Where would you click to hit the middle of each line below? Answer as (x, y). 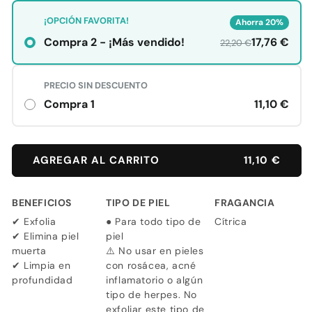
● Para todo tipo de (154, 221)
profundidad (42, 280)
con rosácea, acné (151, 265)
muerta (29, 250)
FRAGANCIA (245, 202)
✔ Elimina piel (46, 236)
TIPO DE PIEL (138, 202)
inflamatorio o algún (155, 280)
